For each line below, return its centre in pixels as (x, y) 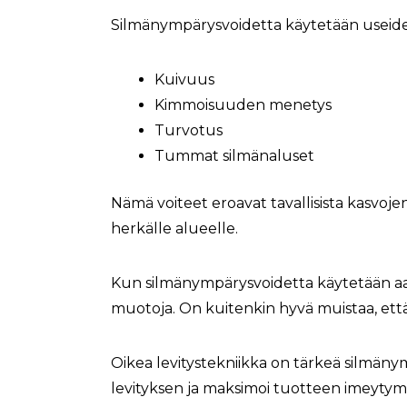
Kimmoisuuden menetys (243, 104)
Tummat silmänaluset (234, 155)
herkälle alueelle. (174, 228)
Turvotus (189, 130)
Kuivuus (184, 79)
